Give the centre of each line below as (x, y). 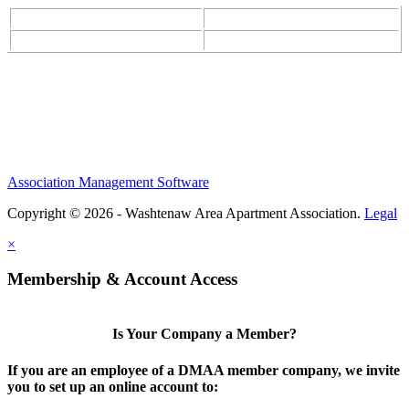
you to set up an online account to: (113, 386)
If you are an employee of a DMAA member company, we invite (204, 370)
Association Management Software (108, 182)
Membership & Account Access (122, 279)
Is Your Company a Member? (204, 334)
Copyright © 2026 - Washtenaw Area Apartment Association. (186, 213)
